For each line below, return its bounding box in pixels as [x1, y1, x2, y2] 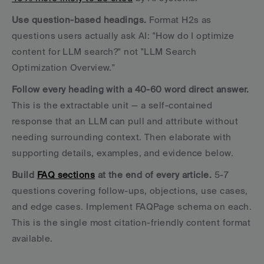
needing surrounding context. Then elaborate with [12, 131, 232, 142]
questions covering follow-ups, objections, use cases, [12, 185, 248, 196]
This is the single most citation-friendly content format [12, 217, 251, 227]
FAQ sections [37, 169, 95, 180]
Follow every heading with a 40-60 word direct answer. [12, 84, 249, 94]
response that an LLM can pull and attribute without [12, 115, 238, 126]
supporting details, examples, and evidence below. [12, 147, 234, 158]
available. [12, 233, 53, 243]
